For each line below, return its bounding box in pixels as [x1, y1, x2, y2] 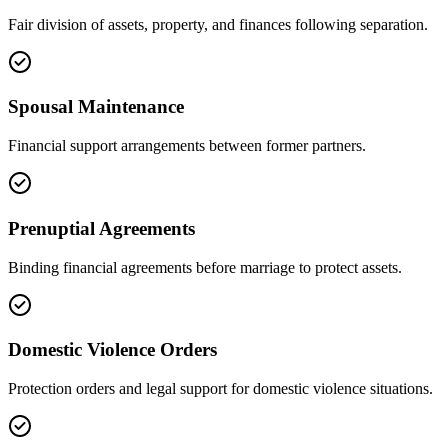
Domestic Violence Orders [8, 339, 217, 361]
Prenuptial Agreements [8, 217, 195, 239]
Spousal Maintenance [8, 96, 184, 118]
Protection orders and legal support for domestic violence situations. [8, 380, 433, 398]
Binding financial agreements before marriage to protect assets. [8, 258, 402, 276]
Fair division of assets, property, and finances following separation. [8, 15, 428, 33]
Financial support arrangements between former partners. [8, 137, 366, 155]
